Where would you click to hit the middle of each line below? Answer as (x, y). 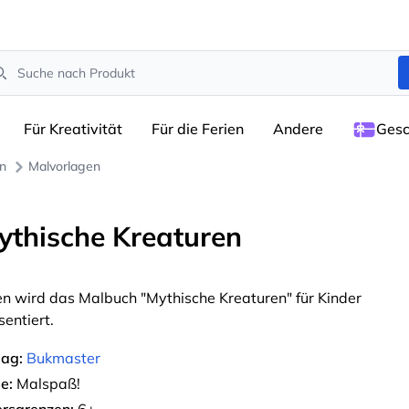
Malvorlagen (64, 166)
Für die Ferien (198, 129)
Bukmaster (63, 358)
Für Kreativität (73, 129)
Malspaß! (47, 383)
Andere (298, 129)
